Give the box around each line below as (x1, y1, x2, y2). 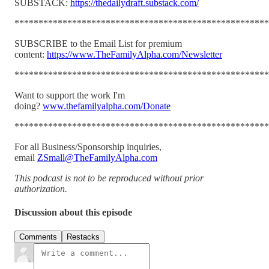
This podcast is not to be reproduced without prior (14, 172, 204, 183)
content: (14, 49, 47, 59)
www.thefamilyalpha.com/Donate (43, 100, 171, 111)
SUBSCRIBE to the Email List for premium (14, 38, 182, 49)
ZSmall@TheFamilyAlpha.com (37, 152, 157, 163)
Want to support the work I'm (14, 89, 125, 100)
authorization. (14, 183, 67, 194)
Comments (19, 232, 57, 242)
